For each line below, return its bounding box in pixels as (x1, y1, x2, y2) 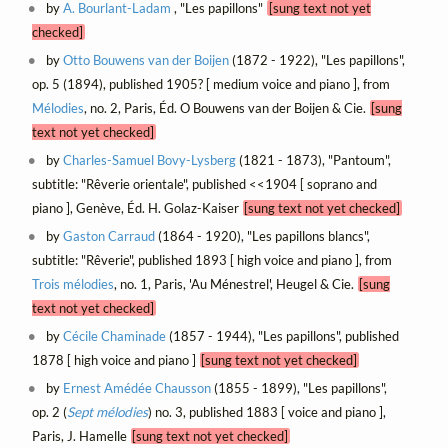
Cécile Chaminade (63, 327, 167, 344)
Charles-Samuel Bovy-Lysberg (63, 151, 237, 168)
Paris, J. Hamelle (31, 427, 131, 444)
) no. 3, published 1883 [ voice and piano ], (147, 403, 386, 420)
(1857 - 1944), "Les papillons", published (166, 327, 400, 344)
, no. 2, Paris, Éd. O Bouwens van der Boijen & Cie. (83, 99, 370, 116)
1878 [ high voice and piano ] (31, 351, 200, 368)
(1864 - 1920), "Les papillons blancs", (155, 227, 371, 244)
